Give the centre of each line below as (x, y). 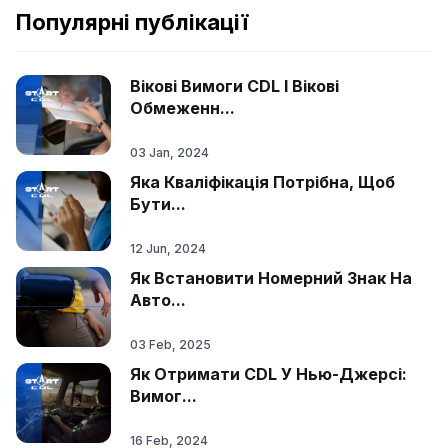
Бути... (158, 204)
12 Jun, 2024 (168, 248)
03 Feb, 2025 (170, 344)
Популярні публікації (132, 22)
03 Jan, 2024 (169, 152)
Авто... (158, 300)
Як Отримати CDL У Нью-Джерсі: (268, 374)
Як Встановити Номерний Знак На (271, 278)
